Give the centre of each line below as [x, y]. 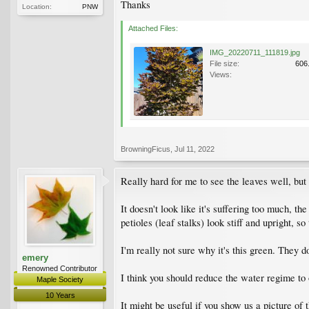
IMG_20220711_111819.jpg [255, 52]
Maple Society [60, 279]
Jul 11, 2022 [195, 149]
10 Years [60, 295]
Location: [37, 6]
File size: [225, 63]
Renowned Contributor [60, 268]
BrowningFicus [146, 149]
